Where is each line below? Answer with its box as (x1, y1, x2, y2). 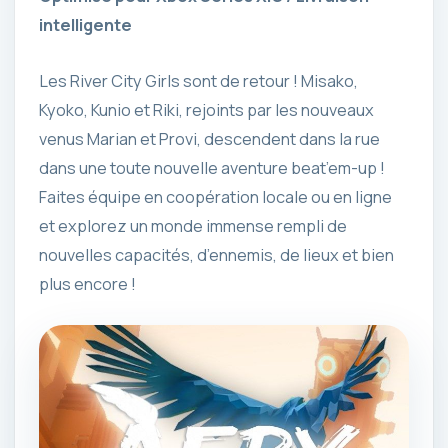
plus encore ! (39, 272, 136, 295)
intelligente (39, 14, 132, 37)
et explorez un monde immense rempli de (39, 214, 347, 237)
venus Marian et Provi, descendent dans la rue (39, 127, 380, 150)
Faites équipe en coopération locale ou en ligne (39, 185, 392, 208)
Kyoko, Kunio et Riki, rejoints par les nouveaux (39, 98, 374, 121)
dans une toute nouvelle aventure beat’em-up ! (39, 156, 385, 179)
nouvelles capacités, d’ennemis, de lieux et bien (39, 243, 394, 266)
